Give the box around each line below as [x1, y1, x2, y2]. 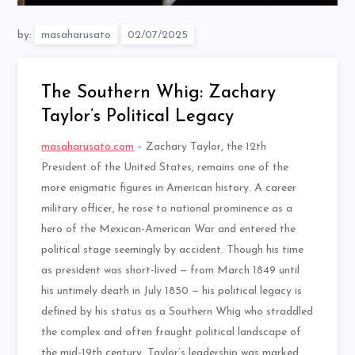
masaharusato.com [41, 141, 135, 154]
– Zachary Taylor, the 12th [134, 141, 267, 154]
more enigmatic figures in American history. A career [41, 182, 297, 195]
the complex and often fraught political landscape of [41, 326, 302, 339]
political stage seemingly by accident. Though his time [41, 244, 304, 257]
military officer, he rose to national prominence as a [41, 203, 293, 216]
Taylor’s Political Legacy [41, 108, 235, 127]
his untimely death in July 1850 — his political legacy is [41, 285, 303, 298]
